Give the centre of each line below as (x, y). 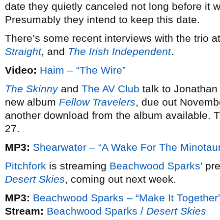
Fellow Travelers (97, 102)
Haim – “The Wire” (83, 70)
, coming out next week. (121, 179)
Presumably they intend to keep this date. (102, 19)
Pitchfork (26, 166)
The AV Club (110, 89)
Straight (23, 51)
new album (32, 102)
